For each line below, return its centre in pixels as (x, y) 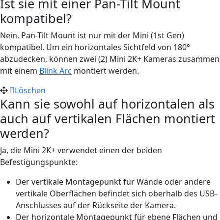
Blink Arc (55, 70)
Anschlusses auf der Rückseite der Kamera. (96, 205)
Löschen (30, 90)
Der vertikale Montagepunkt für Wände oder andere (113, 181)
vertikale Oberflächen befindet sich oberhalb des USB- (116, 193)
